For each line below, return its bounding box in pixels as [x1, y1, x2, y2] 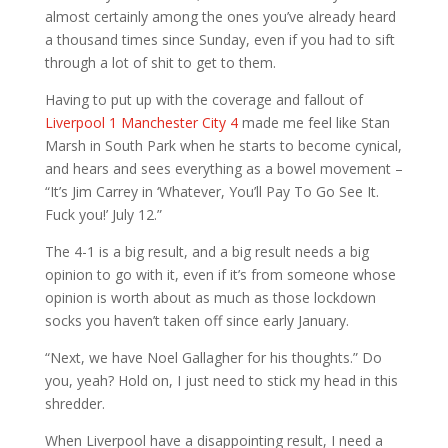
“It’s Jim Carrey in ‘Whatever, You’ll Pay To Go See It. [44, 181, 379, 201]
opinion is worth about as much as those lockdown [44, 287, 376, 307]
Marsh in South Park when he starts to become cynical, [44, 135, 402, 155]
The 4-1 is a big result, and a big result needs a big [44, 241, 369, 261]
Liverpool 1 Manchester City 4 [44, 112, 238, 132]
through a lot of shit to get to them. [44, 52, 276, 72]
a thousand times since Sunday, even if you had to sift [44, 29, 395, 49]
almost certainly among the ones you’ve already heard [44, 6, 396, 26]
